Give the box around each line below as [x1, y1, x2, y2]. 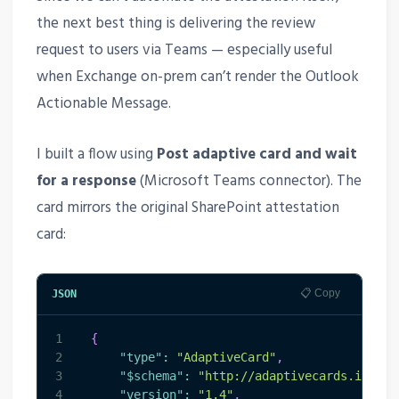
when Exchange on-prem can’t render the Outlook [36, 65, 359, 90]
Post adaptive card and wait [156, 142, 357, 167]
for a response [36, 169, 136, 194]
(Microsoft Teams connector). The [135, 169, 362, 194]
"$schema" [118, 368, 183, 383]
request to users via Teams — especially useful [36, 38, 332, 63]
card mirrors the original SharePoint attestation [36, 196, 339, 221]
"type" [118, 349, 162, 364]
